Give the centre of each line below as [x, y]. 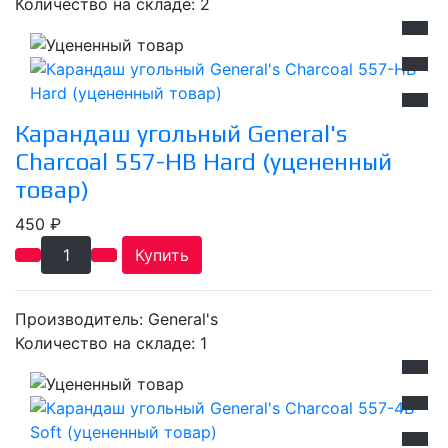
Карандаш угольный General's [181, 134]
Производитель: [81, 319]
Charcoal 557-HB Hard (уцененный [203, 162]
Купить [162, 255]
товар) [52, 190]
